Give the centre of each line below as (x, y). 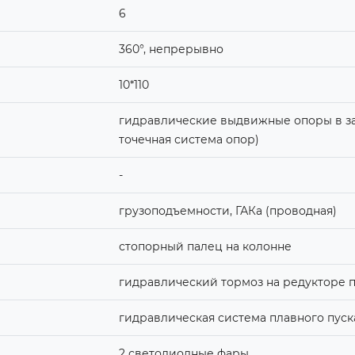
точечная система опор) (189, 139)
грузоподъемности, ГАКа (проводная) (227, 210)
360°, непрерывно (171, 49)
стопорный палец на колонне (205, 246)
